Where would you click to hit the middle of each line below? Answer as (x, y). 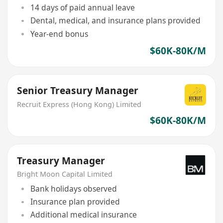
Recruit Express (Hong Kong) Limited (79, 105)
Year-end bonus (59, 34)
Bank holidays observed (73, 188)
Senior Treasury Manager (78, 91)
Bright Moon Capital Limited (65, 174)
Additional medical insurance (83, 215)
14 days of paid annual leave (82, 8)
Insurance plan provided (75, 202)
